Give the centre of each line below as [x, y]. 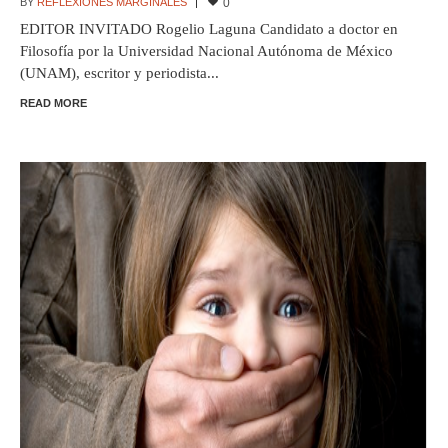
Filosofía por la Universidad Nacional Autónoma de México [206, 51]
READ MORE [53, 103]
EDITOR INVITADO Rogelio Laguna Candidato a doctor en [208, 29]
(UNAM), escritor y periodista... [119, 73]
